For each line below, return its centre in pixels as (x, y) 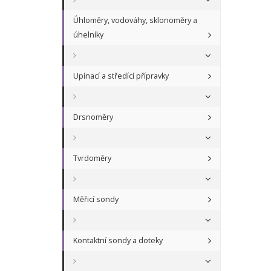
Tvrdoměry (92, 158)
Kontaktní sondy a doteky (118, 241)
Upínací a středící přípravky (121, 76)
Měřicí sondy (96, 200)
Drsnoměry (93, 117)
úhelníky (88, 35)
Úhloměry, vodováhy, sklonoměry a (135, 21)
